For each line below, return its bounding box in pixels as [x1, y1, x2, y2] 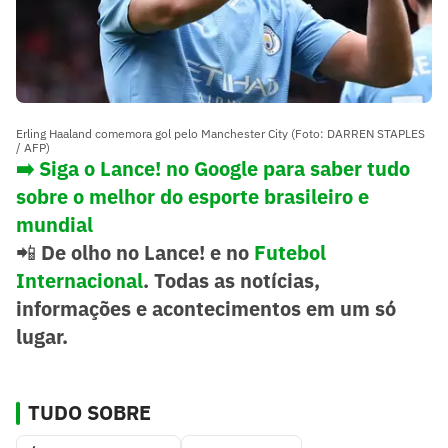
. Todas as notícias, [143, 266, 320, 294]
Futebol [254, 238, 326, 266]
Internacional [16, 266, 143, 294]
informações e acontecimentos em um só [16, 294, 396, 322]
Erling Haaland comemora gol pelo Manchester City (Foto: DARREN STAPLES [16, 125, 425, 141]
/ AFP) [16, 139, 50, 155]
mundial [16, 210, 93, 238]
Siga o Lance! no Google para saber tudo [39, 154, 410, 182]
